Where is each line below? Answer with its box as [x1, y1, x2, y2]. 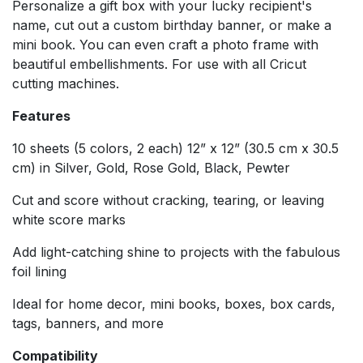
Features [12, 107, 70, 124]
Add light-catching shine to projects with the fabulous [12, 243, 340, 260]
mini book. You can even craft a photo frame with [12, 36, 318, 53]
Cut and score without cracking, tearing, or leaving [12, 191, 324, 208]
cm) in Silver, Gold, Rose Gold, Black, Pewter [12, 159, 290, 176]
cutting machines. [12, 75, 119, 92]
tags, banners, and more [12, 314, 164, 331]
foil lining [12, 263, 66, 280]
